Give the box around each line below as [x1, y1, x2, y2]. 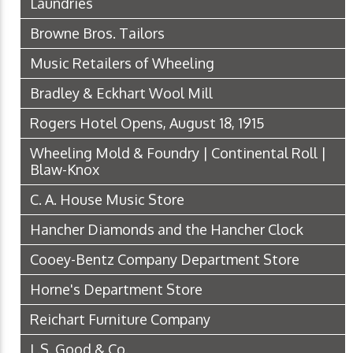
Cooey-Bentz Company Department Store [30, 250, 299, 268]
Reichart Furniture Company [30, 310, 210, 328]
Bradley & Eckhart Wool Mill [30, 84, 213, 102]
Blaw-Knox [30, 160, 99, 178]
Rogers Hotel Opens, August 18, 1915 [30, 113, 265, 132]
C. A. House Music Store [30, 190, 184, 208]
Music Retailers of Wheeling [30, 54, 214, 72]
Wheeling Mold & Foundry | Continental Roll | [30, 143, 326, 162]
